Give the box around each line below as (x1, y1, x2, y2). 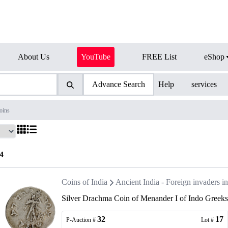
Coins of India (62, 178, 107, 186)
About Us (18, 52, 49, 61)
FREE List (142, 52, 177, 61)
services (191, 80, 217, 89)
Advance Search (92, 80, 145, 89)
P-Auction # (66, 216, 96, 223)
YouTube (81, 52, 110, 61)
